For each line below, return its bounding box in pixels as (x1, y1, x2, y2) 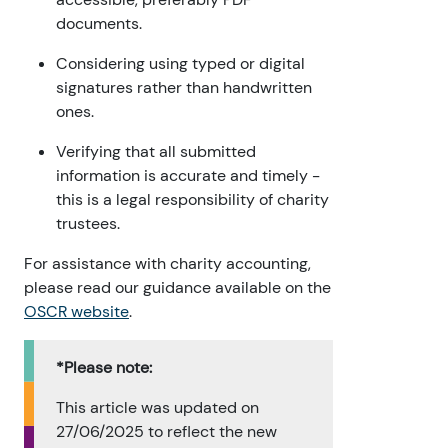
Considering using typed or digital (56, 53, 305, 75)
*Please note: (56, 357, 152, 379)
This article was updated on (56, 397, 259, 419)
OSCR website (24, 301, 129, 323)
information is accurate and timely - (56, 165, 320, 187)
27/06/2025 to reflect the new (56, 421, 277, 443)
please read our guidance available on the (24, 277, 331, 299)
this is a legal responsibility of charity (56, 189, 329, 211)
